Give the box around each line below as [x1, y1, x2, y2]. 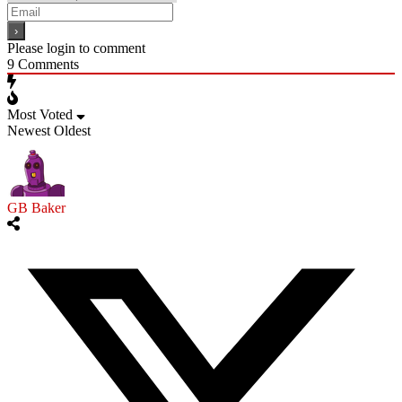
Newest [7, 122, 50, 138]
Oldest [54, 122, 91, 138]
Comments [14, 56, 79, 72]
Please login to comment [7, 39, 145, 56]
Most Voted [7, 106, 73, 122]
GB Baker [7, 199, 66, 215]
